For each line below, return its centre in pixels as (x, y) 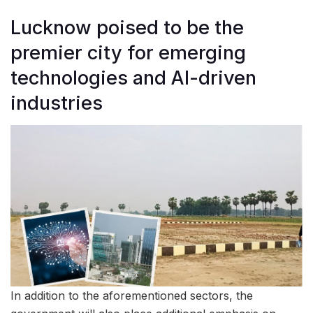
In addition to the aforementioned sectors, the (132, 295)
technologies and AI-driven (133, 78)
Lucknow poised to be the (127, 27)
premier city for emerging (128, 52)
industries (57, 103)
